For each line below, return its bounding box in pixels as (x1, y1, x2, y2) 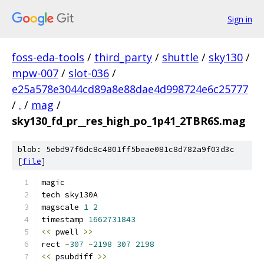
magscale (41, 202, 84, 212)
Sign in (227, 13, 252, 25)
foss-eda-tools (12, 50, 84, 64)
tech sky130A (41, 190, 98, 200)
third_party (94, 50, 152, 64)
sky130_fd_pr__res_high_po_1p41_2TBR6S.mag (12, 114, 246, 128)
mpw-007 (12, 66, 58, 80)
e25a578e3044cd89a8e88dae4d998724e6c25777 (12, 82, 248, 96)
